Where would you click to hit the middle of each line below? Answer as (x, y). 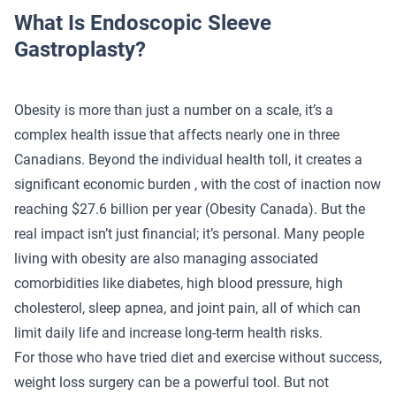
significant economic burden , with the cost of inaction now (198, 184)
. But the (339, 209)
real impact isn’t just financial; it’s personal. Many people (189, 233)
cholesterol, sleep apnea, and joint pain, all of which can (187, 308)
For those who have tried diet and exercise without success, (198, 357)
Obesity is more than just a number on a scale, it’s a (174, 110)
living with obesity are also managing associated (166, 258)
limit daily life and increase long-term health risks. (168, 332)
